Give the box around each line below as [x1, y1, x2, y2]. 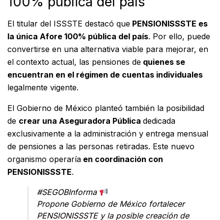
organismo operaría [7, 154, 81, 165]
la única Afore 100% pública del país [7, 31, 148, 42]
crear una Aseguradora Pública [19, 116, 143, 126]
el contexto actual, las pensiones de [7, 57, 141, 67]
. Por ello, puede [148, 31, 210, 42]
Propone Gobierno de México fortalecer [37, 199, 185, 209]
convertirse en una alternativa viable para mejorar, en [7, 44, 208, 55]
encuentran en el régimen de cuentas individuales [7, 70, 203, 80]
